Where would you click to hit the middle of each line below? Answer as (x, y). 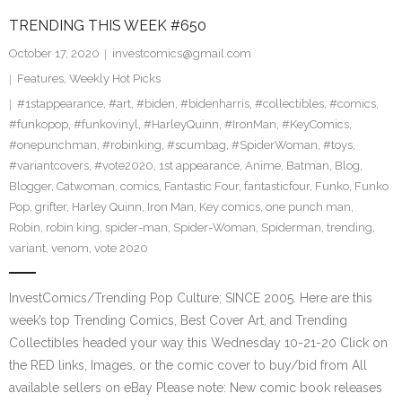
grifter (51, 207)
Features (40, 79)
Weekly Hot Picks (115, 79)
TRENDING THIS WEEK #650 (108, 26)
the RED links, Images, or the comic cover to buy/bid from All (188, 365)
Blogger (30, 186)
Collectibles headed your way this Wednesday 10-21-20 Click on (198, 343)
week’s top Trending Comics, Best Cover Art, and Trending (178, 320)
